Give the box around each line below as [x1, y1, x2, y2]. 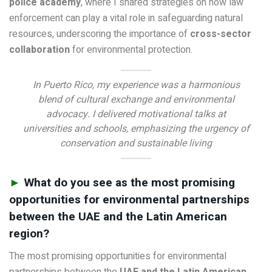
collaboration [9, 42, 70, 58]
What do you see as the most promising [24, 174, 235, 192]
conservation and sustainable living [60, 135, 212, 151]
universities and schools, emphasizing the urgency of [22, 121, 250, 136]
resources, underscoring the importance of [9, 27, 190, 42]
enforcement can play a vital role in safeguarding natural [9, 11, 243, 26]
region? [9, 225, 49, 243]
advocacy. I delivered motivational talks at [46, 106, 226, 121]
